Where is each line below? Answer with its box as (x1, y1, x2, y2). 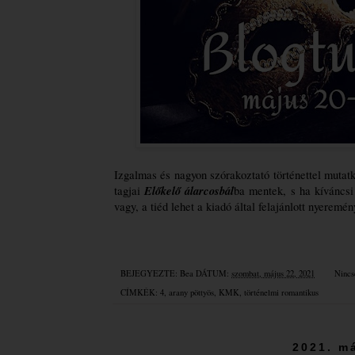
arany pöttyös (169, 287, 214, 299)
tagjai (114, 183, 145, 199)
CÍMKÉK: (120, 287, 160, 299)
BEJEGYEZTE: (120, 267, 180, 279)
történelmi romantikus (244, 287, 319, 299)
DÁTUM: (196, 267, 231, 279)
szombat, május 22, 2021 (231, 267, 315, 279)
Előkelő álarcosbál (144, 182, 235, 200)
